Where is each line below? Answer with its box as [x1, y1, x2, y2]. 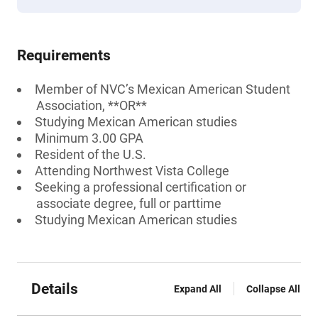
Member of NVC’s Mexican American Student [35, 82, 290, 97]
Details [31, 280, 78, 297]
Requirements [17, 47, 111, 64]
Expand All [174, 283, 221, 295]
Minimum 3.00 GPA [35, 131, 143, 146]
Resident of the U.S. [35, 147, 146, 162]
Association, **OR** [36, 98, 147, 113]
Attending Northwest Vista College [35, 163, 229, 178]
